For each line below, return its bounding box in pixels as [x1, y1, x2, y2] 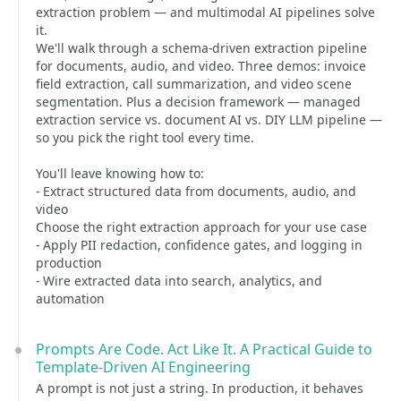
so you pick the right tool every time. [36, 129, 254, 146]
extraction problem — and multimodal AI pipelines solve [36, 4, 375, 21]
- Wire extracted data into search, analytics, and [36, 272, 322, 289]
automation [36, 290, 105, 307]
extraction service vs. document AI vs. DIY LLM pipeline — [36, 111, 382, 128]
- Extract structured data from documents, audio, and [36, 183, 356, 200]
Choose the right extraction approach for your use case [36, 218, 367, 235]
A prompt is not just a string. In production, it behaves [36, 380, 363, 397]
